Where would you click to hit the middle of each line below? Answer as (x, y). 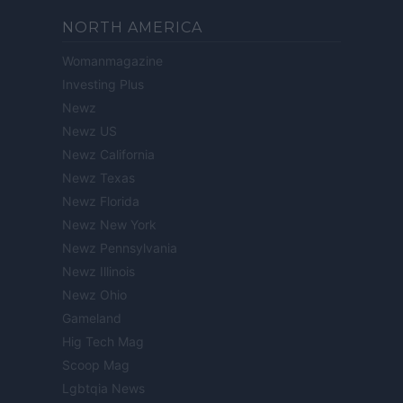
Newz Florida (101, 201)
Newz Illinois (99, 272)
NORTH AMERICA (132, 28)
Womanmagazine (112, 61)
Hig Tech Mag (103, 342)
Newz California (108, 155)
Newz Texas (99, 178)
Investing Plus (103, 85)
